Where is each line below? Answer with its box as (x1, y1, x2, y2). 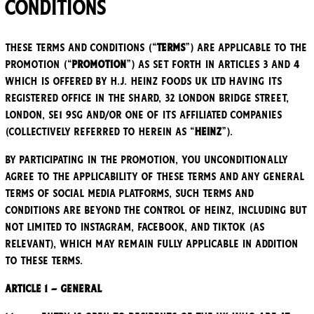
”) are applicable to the (186, 41, 307, 55)
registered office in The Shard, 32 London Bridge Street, (6, 92, 289, 105)
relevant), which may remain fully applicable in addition (6, 238, 299, 251)
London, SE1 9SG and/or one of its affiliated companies (6, 109, 282, 122)
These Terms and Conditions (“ (6, 41, 157, 55)
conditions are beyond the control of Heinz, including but (6, 204, 307, 217)
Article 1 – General (6, 282, 102, 296)
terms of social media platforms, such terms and (6, 187, 254, 200)
